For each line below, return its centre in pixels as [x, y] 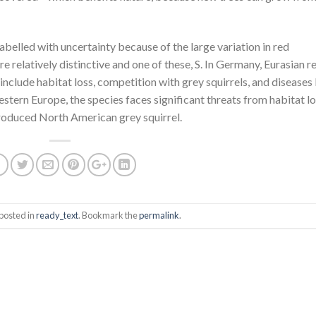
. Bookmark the [108, 215]
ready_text [57, 215]
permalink [159, 215]
